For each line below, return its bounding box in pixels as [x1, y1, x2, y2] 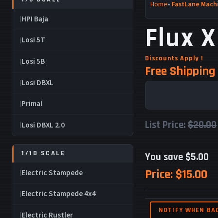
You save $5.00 [145, 150, 209, 163]
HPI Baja [21, 13, 48, 24]
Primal [21, 98, 42, 109]
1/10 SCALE [21, 149, 66, 158]
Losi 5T [21, 35, 45, 46]
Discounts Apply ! [145, 54, 203, 63]
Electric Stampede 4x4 [21, 188, 96, 200]
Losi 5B [21, 56, 45, 67]
